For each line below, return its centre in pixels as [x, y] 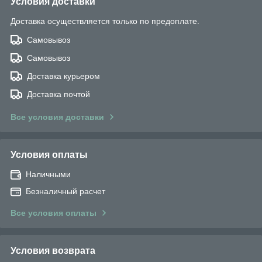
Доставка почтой [58, 94]
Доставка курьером [63, 76]
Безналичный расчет [65, 191]
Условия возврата [53, 250]
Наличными [48, 174]
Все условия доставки [57, 117]
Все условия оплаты [54, 213]
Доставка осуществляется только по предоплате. [105, 21]
